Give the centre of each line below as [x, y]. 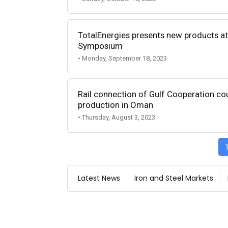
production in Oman [116, 105]
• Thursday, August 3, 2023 [117, 118]
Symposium [100, 46]
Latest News [99, 178]
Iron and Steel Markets [174, 178]
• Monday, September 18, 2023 [122, 58]
